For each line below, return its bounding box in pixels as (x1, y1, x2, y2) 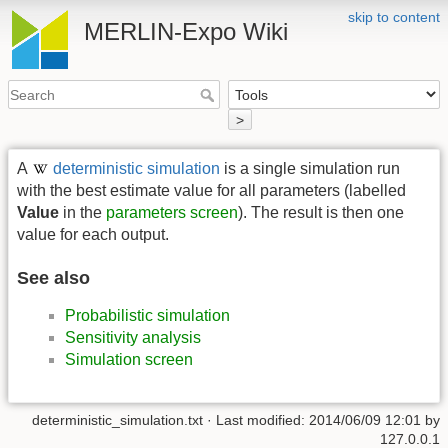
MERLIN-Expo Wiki (84, 18, 288, 45)
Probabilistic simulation (65, 307, 230, 325)
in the (59, 203, 106, 221)
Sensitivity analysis (65, 329, 201, 347)
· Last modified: (203, 411, 309, 428)
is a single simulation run (220, 159, 401, 177)
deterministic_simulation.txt (32, 411, 203, 428)
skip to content (348, 9, 440, 25)
